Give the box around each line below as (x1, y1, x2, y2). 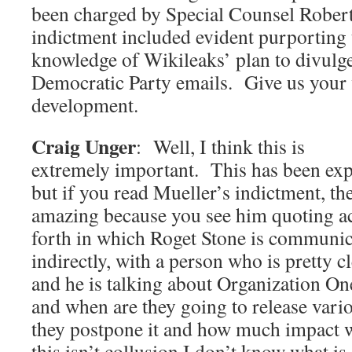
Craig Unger (31, 131, 136, 162)
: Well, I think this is (136, 133, 305, 160)
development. (31, 91, 138, 119)
